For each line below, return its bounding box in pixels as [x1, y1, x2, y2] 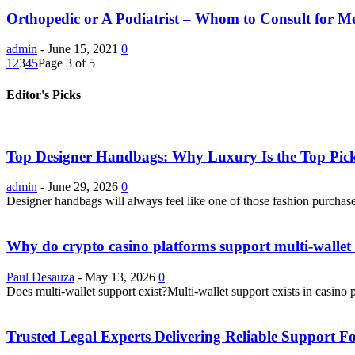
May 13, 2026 [85, 269, 155, 284]
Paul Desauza [6, 269, 74, 284]
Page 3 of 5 [38, 56, 95, 71]
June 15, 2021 [48, 42, 118, 56]
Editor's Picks [6, 87, 81, 101]
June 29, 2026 [48, 180, 118, 194]
